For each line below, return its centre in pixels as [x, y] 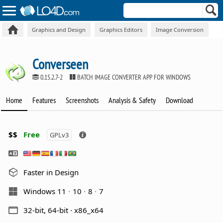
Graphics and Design [59, 29]
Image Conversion [179, 29]
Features [44, 100]
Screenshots [82, 100]
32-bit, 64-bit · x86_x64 [64, 210]
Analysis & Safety [132, 100]
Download [180, 100]
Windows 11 [46, 191]
